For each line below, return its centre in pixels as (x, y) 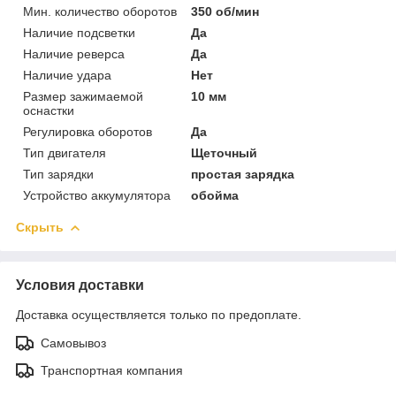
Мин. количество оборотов (100, 11)
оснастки (49, 110)
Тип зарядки (58, 174)
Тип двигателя (65, 152)
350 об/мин (225, 11)
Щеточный (225, 152)
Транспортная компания (112, 370)
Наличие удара (67, 75)
